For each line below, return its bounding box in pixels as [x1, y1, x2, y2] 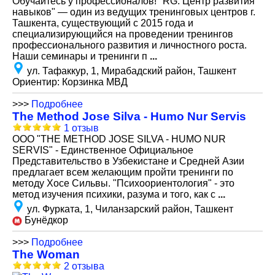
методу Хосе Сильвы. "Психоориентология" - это [12, 178, 234, 188]
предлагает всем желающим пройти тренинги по [12, 167, 233, 177]
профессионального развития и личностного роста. [12, 40, 247, 50]
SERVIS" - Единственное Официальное [12, 145, 193, 155]
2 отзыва [64, 261, 104, 271]
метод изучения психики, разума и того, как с [12, 189, 218, 199]
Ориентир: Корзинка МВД [12, 77, 128, 87]
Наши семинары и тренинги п [12, 51, 150, 61]
